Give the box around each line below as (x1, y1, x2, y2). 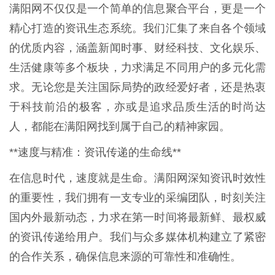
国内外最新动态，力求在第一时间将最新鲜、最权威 (9, 211, 266, 223)
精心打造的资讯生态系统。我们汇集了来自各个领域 (9, 21, 266, 34)
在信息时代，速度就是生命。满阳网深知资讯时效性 (9, 171, 266, 184)
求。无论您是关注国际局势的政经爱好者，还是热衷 (9, 80, 266, 93)
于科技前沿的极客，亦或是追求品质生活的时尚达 (9, 100, 266, 113)
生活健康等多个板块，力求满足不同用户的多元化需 (9, 61, 266, 74)
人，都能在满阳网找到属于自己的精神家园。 (9, 120, 230, 133)
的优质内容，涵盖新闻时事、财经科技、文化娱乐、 (9, 41, 266, 54)
